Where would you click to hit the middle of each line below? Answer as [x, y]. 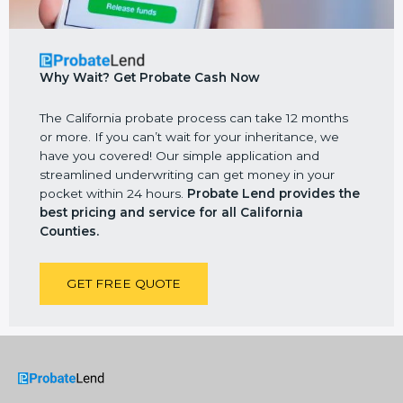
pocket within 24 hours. [114, 193]
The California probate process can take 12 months [194, 117]
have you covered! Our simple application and [180, 155]
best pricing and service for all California [172, 212]
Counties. [70, 231]
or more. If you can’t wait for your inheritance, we [190, 136]
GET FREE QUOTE [124, 283]
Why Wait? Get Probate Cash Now [150, 78]
